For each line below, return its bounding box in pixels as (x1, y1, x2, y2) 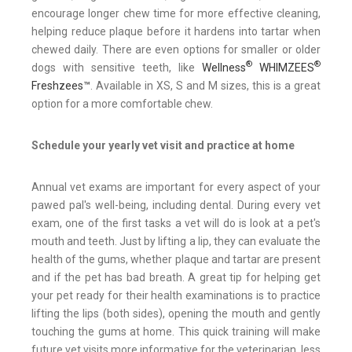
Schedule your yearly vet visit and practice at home (31, 138, 295, 152)
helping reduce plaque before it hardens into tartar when (31, 24, 321, 38)
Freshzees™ (31, 79, 90, 92)
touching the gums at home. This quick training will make (31, 324, 321, 338)
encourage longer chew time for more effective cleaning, (31, 6, 321, 20)
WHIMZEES (252, 60, 314, 74)
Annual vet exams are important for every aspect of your (31, 180, 321, 193)
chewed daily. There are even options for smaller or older (31, 42, 321, 56)
